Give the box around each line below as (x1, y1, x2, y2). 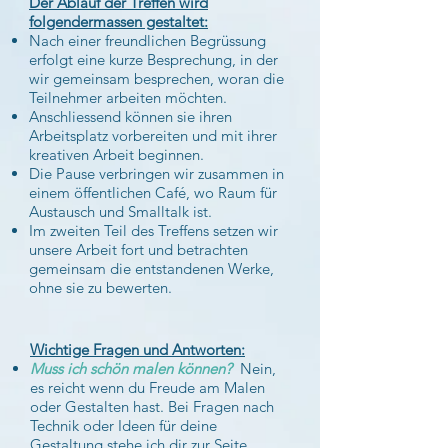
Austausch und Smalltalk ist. (29, 202, 212, 221)
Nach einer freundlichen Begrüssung (29, 31, 266, 50)
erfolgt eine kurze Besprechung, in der (29, 50, 278, 69)
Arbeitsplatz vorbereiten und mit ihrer (29, 126, 277, 145)
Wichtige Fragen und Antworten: (30, 340, 245, 359)
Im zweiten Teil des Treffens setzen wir (29, 221, 278, 240)
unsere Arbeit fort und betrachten (29, 240, 248, 259)
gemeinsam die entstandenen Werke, (29, 259, 274, 278)
